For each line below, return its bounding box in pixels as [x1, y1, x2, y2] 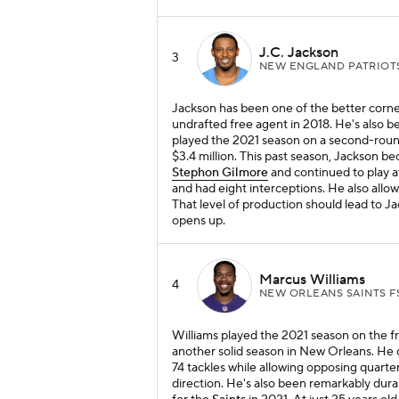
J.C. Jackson [259, 43, 338, 61]
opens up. [172, 213, 225, 230]
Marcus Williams [259, 270, 365, 289]
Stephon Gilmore [172, 165, 268, 182]
